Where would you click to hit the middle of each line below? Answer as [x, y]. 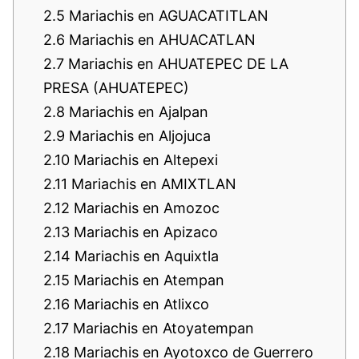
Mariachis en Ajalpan [137, 111]
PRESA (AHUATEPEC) [116, 87]
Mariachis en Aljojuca [138, 135]
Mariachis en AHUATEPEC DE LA [176, 63]
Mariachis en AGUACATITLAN [167, 15]
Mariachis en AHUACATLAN [160, 39]
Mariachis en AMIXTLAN [152, 184]
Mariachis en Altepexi [144, 159]
